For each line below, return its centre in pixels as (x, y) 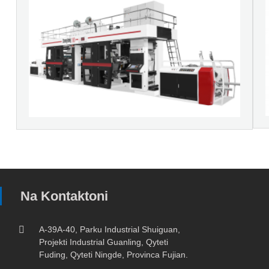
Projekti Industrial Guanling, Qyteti (104, 242)
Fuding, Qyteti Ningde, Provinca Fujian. (113, 254)
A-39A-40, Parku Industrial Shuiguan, (110, 229)
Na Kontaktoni (64, 196)
